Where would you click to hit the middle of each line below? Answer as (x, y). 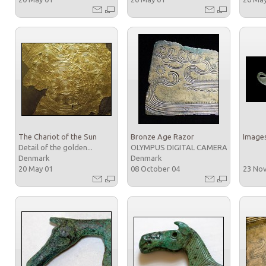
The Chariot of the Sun (58, 136)
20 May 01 (37, 168)
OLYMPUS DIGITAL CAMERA (180, 147)
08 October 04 (156, 168)
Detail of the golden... (56, 147)
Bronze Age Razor (162, 136)
